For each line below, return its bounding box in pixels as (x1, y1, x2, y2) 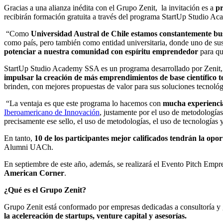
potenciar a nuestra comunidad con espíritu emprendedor (4, 47, 198, 56)
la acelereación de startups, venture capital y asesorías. (4, 211, 187, 220)
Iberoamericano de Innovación (4, 108, 100, 116)
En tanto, (4, 133, 32, 142)
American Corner (4, 168, 64, 177)
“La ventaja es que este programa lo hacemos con (4, 99, 163, 108)
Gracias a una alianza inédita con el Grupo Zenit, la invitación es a (4, 3, 216, 12)
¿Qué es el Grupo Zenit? (4, 185, 86, 194)
